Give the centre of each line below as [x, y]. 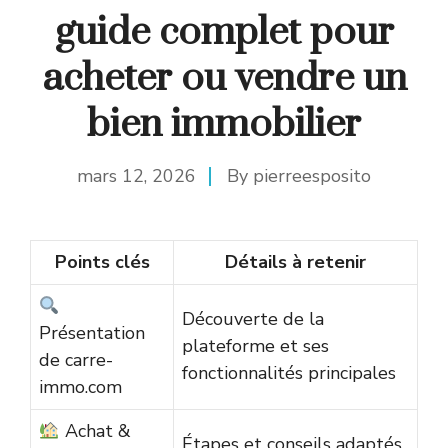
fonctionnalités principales [289, 373]
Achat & [95, 431]
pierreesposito [312, 176]
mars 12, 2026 [136, 176]
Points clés [102, 262]
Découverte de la [253, 319]
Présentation [92, 333]
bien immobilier [224, 125]
